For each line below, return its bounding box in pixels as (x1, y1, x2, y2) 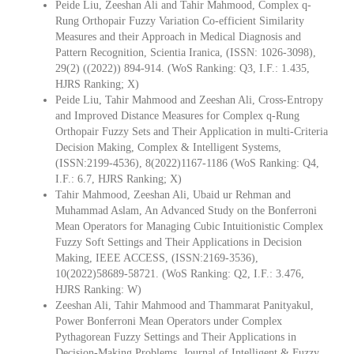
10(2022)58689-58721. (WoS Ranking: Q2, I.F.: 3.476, (55, 267, 304, 280)
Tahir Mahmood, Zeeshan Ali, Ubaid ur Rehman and (55, 188, 291, 201)
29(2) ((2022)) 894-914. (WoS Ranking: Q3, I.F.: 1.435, (55, 62, 310, 74)
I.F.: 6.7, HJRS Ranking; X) (55, 172, 182, 185)
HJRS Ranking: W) (55, 283, 141, 296)
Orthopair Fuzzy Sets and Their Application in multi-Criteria (55, 125, 328, 137)
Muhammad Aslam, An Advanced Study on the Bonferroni (55, 204, 317, 217)
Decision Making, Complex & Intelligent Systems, (55, 141, 281, 153)
